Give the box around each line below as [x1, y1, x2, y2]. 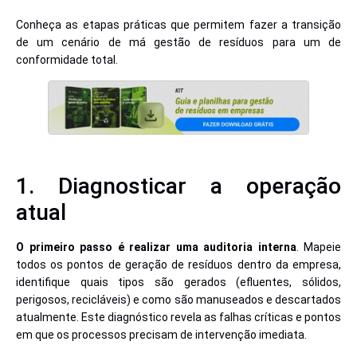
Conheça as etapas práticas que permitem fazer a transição [16, 18, 341, 32]
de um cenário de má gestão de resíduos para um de [16, 36, 341, 49]
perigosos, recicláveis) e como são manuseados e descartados [16, 292, 341, 306]
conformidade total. [16, 53, 118, 67]
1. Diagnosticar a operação [16, 172, 341, 199]
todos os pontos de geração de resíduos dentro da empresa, [16, 257, 341, 271]
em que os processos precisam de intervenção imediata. [16, 328, 307, 341]
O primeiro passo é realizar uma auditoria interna [16, 240, 296, 253]
